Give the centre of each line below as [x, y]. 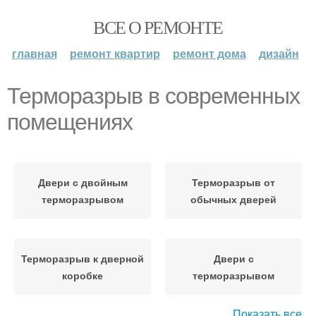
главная [34, 53]
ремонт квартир [115, 53]
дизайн [279, 53]
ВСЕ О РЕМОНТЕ [158, 27]
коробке [83, 275]
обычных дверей [233, 199]
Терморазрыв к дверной [83, 258]
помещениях [70, 122]
